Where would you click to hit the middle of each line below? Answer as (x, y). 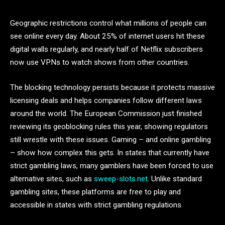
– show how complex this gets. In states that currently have (110, 152)
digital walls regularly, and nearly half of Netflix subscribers (106, 49)
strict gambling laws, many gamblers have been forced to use (112, 165)
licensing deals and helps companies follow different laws (106, 100)
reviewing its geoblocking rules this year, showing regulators (109, 126)
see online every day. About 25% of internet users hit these (107, 36)
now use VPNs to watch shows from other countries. (100, 62)
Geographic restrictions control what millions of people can (108, 23)
